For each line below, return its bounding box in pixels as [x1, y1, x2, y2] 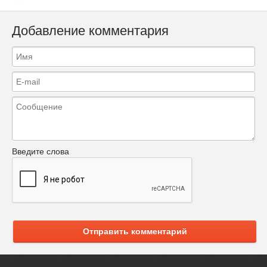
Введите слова [12, 147, 69, 157]
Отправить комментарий [82, 226, 187, 237]
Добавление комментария [12, 23, 169, 38]
